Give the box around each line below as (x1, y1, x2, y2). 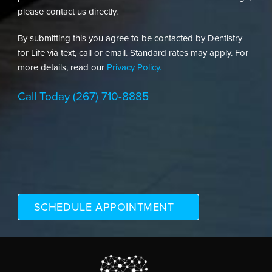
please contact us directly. (17, 5, 118, 17)
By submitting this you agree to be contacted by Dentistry (17, 32, 242, 44)
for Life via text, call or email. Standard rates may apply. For (17, 47, 248, 58)
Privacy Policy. (106, 61, 161, 73)
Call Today (17, 89, 73, 103)
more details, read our (17, 61, 107, 73)
